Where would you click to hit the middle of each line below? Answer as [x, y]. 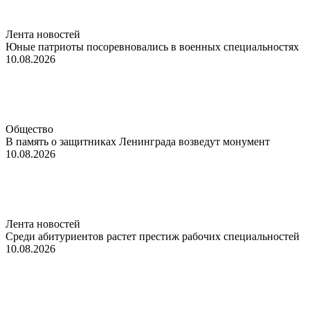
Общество [29, 129]
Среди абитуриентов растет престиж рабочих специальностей [153, 236]
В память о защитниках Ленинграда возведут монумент [138, 141]
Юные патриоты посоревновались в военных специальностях [152, 46]
